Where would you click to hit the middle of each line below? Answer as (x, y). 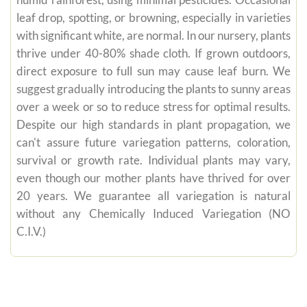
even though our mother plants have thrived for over (153, 179)
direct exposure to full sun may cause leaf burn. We (153, 72)
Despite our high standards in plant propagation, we (153, 125)
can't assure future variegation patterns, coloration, (153, 143)
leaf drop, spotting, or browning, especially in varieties (153, 18)
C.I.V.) (31, 232)
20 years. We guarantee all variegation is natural (153, 196)
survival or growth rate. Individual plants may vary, (153, 161)
